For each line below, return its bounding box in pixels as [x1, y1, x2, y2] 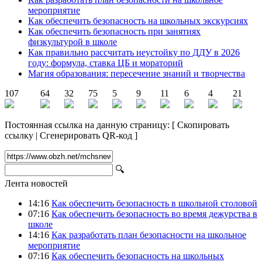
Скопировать [177, 119, 229, 130]
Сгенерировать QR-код [40, 130, 132, 140]
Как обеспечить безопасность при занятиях [28, 26, 201, 36]
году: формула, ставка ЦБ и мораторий [28, 57, 183, 68]
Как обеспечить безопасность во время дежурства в [51, 208, 257, 219]
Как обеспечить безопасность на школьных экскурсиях [28, 15, 248, 26]
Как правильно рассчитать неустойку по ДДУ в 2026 [28, 47, 240, 57]
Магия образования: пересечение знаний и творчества [28, 68, 245, 78]
